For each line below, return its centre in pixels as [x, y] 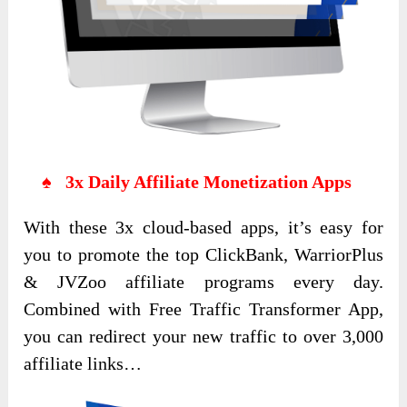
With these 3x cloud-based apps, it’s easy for [203, 227]
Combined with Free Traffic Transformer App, [203, 308]
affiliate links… [83, 363]
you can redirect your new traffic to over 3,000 [203, 336]
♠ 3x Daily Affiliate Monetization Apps [188, 181]
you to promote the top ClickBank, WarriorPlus [203, 254]
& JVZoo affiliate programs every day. [203, 281]
